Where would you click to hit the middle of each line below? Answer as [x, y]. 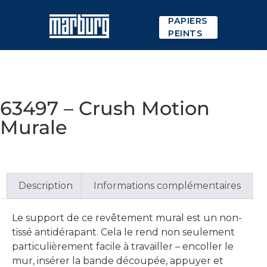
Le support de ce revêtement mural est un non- [127, 218]
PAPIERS [188, 21]
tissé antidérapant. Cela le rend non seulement [123, 232]
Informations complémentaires [167, 185]
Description [46, 185]
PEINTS [185, 33]
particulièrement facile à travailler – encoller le [123, 246]
